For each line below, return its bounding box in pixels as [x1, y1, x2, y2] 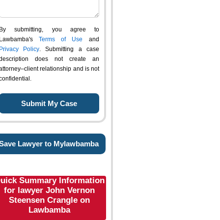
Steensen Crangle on [8, 195, 90, 205]
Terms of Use [39, 36, 82, 43]
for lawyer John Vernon [3, 186, 95, 195]
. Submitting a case [39, 46, 99, 53]
